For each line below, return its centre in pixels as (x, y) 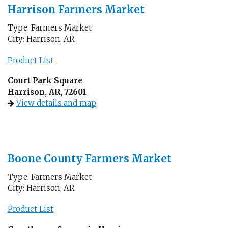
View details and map (56, 103)
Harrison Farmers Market (76, 9)
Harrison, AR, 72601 (47, 92)
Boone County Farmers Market (90, 158)
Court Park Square (45, 81)
